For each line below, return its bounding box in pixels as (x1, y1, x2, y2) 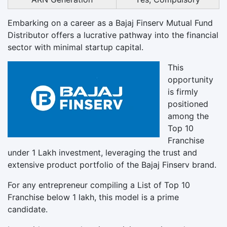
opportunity (168, 74, 213, 85)
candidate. (8, 204, 48, 214)
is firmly (168, 86, 198, 97)
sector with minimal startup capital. (8, 42, 143, 52)
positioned (168, 98, 208, 109)
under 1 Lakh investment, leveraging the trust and (8, 147, 197, 158)
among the (168, 110, 209, 121)
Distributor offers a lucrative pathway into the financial (8, 29, 218, 40)
